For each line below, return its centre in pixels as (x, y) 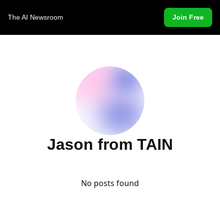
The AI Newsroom (36, 17)
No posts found (110, 183)
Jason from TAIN (110, 144)
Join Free (188, 17)
